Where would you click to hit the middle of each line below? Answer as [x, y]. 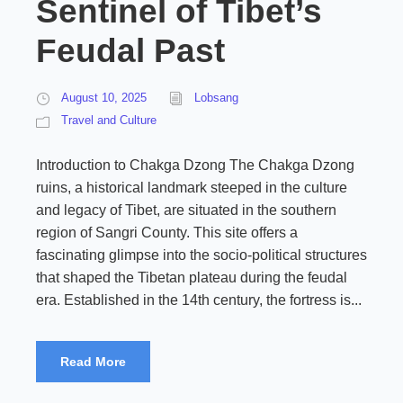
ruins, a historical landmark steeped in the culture [192, 188]
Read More [93, 362]
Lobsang [216, 98]
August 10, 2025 [104, 98]
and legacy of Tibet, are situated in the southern [186, 210]
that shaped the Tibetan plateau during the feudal [192, 278]
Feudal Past [130, 51]
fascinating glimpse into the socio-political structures [201, 255]
